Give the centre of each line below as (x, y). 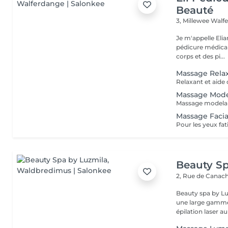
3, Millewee (194, 21)
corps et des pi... (201, 56)
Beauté (195, 10)
